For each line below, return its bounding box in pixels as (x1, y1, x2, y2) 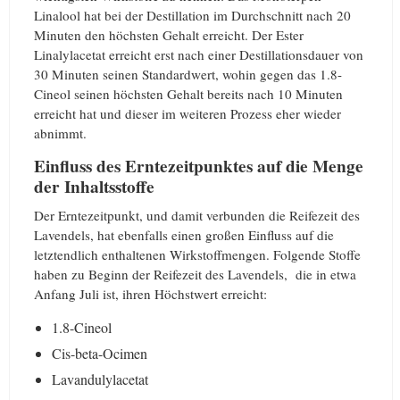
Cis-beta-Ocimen (52, 344, 147, 363)
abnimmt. (34, 123, 87, 142)
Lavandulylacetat (52, 370, 148, 389)
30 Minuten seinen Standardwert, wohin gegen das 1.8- (34, 64, 342, 83)
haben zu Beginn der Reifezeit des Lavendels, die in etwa (34, 265, 356, 284)
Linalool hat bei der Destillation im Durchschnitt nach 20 (34, 5, 351, 24)
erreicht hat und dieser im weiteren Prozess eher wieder (34, 104, 341, 122)
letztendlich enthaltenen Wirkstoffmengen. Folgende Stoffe (34, 246, 361, 264)
